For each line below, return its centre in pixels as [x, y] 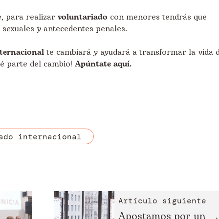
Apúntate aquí [102, 64]
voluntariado [83, 17]
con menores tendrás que [157, 17]
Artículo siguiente [162, 201]
